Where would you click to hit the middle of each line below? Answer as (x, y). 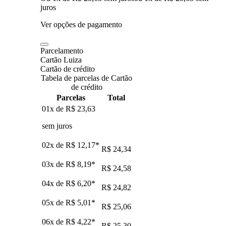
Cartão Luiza (61, 60)
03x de (54, 164)
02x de (54, 145)
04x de (54, 183)
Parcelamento (62, 50)
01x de (54, 108)
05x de (54, 202)
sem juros (57, 126)
